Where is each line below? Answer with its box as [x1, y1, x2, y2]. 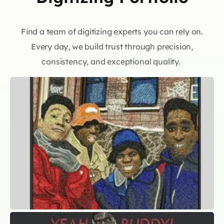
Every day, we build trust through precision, [30, 41, 193, 51]
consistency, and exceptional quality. [41, 56, 182, 66]
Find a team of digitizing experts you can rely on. [20, 26, 203, 36]
